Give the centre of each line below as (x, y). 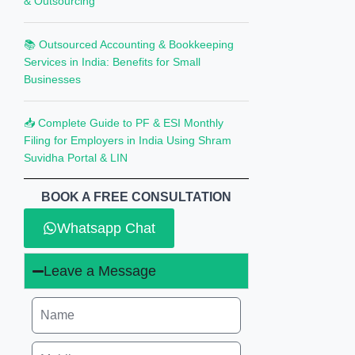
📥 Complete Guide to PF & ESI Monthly (124, 123)
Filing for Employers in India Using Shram (128, 140)
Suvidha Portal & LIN (76, 158)
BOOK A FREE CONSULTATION (136, 197)
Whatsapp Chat (107, 228)
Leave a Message (99, 271)
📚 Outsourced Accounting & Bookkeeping (129, 44)
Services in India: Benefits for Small (113, 62)
